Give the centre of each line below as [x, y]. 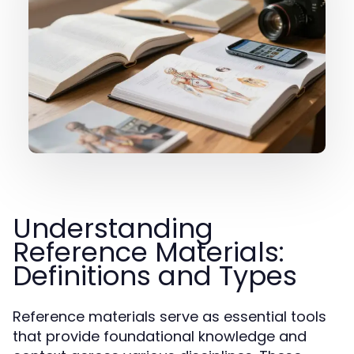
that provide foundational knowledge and [160, 336]
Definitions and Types [155, 276]
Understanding [113, 228]
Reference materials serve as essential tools [169, 316]
